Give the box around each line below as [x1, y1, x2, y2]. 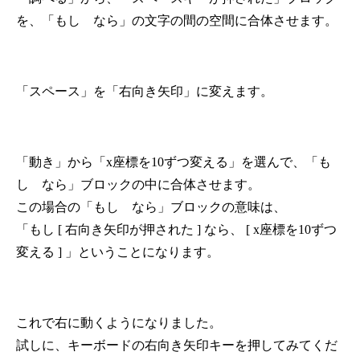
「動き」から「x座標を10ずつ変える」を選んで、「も [16, 155, 331, 170]
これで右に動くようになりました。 [16, 316, 222, 330]
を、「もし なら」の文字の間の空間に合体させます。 [16, 14, 337, 28]
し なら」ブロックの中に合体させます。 [16, 178, 260, 192]
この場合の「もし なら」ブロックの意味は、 [16, 200, 286, 215]
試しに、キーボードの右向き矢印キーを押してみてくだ [16, 338, 337, 353]
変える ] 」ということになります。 [16, 245, 219, 260]
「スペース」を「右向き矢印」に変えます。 [16, 84, 273, 99]
